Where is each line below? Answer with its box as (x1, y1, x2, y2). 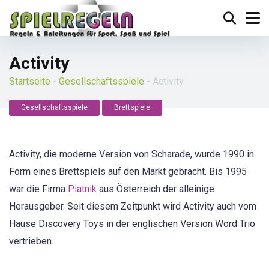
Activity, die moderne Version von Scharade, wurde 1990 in (9, 148, 254, 160)
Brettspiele (114, 103, 150, 112)
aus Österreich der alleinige (97, 183, 214, 195)
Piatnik (68, 183, 97, 195)
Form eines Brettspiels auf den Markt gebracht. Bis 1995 (9, 166, 247, 177)
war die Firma (9, 183, 68, 195)
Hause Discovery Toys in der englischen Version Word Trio (9, 218, 255, 229)
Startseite (9, 76, 50, 87)
